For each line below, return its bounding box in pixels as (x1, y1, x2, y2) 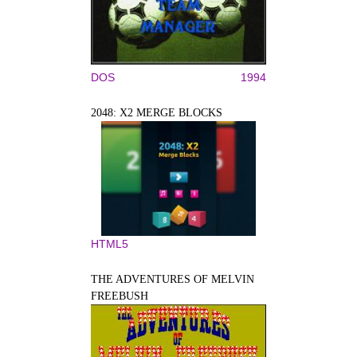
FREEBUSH (91, 289, 148, 302)
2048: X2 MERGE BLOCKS (91, 106, 222, 119)
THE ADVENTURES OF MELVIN (91, 273, 254, 285)
